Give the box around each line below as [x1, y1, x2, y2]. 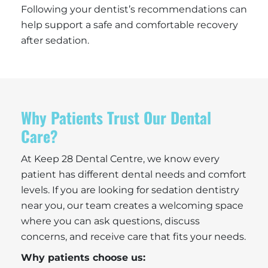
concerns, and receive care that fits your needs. [21, 230, 246, 242]
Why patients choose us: [21, 251, 145, 263]
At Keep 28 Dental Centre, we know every [21, 153, 220, 165]
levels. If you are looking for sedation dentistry [21, 184, 239, 196]
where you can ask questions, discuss [21, 215, 200, 227]
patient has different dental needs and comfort [21, 168, 246, 180]
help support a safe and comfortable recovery [21, 19, 238, 31]
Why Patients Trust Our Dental [21, 105, 211, 129]
